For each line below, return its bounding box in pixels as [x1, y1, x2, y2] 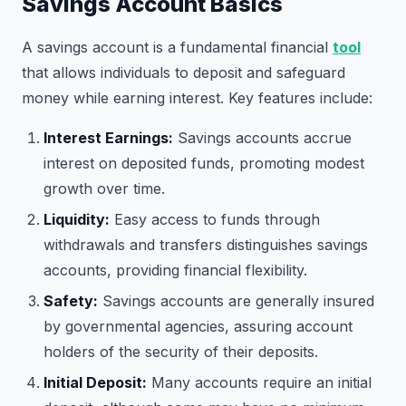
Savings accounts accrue [173, 129, 352, 147]
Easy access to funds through [110, 210, 320, 228]
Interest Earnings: [43, 129, 173, 147]
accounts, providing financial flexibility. [43, 261, 307, 279]
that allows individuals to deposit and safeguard [22, 63, 345, 82]
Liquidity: [43, 210, 110, 228]
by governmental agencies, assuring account [43, 317, 353, 335]
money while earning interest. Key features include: [22, 89, 372, 107]
